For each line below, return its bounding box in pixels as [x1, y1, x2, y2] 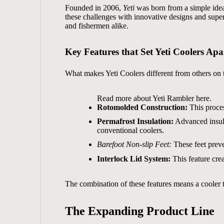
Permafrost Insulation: [96, 117, 173, 126]
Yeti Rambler [152, 93, 194, 102]
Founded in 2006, [64, 3, 123, 12]
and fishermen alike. [64, 21, 128, 30]
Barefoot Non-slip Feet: [96, 140, 171, 149]
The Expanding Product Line [64, 204, 214, 217]
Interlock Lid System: [96, 154, 170, 163]
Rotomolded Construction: [96, 102, 187, 111]
